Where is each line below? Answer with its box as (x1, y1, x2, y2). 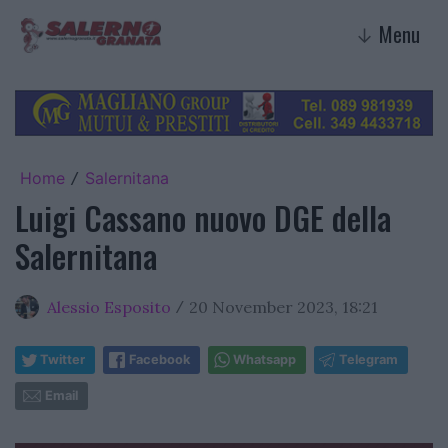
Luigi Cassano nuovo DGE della (15, 193, 391, 241)
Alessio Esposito (47, 296, 171, 317)
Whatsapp (233, 351, 296, 367)
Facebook (129, 351, 190, 367)
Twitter (40, 351, 85, 367)
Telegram (339, 351, 398, 367)
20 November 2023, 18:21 (189, 296, 378, 317)
